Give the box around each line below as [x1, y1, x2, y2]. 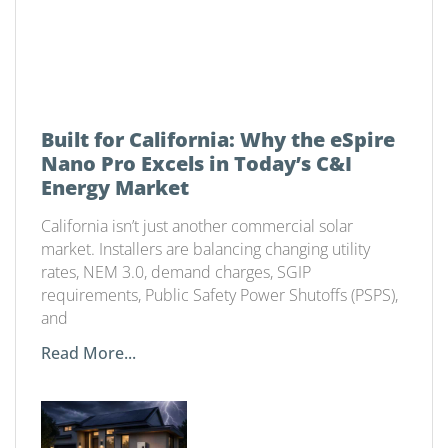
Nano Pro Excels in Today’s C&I [41, 150, 352, 178]
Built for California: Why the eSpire [41, 126, 395, 154]
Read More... [41, 342, 136, 365]
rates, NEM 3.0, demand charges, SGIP [41, 261, 311, 284]
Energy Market [41, 174, 189, 202]
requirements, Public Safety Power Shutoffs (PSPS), [41, 284, 398, 307]
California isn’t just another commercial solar [41, 215, 353, 238]
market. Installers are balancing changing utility [41, 238, 370, 261]
